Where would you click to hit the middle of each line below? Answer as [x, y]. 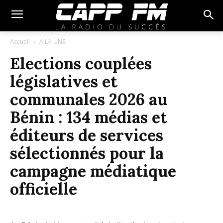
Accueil [20, 41]
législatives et [64, 81]
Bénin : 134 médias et [89, 117]
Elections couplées [81, 63]
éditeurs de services [87, 135]
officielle [44, 189]
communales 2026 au [89, 99]
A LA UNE [52, 41]
